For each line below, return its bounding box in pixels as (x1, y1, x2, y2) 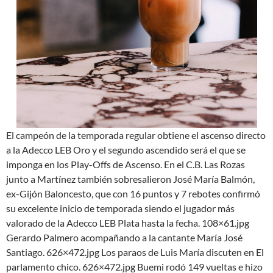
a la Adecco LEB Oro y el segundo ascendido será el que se (6, 144, 246, 156)
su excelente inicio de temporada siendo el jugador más (6, 202, 235, 214)
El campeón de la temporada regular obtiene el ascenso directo (6, 129, 266, 141)
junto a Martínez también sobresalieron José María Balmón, (6, 173, 255, 185)
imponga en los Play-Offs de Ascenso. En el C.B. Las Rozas (6, 158, 245, 171)
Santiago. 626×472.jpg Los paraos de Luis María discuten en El (6, 246, 264, 258)
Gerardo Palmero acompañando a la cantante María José (6, 232, 243, 244)
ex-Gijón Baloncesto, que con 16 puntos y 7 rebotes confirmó (6, 188, 260, 200)
